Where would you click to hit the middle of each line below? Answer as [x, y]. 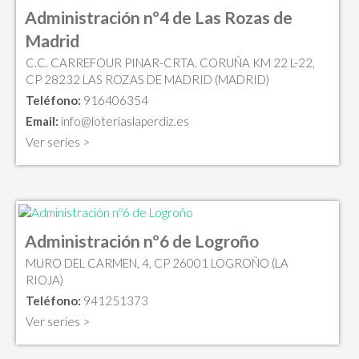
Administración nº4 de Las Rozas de [159, 17]
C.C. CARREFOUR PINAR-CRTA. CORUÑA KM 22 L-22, [170, 62]
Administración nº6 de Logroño [142, 241]
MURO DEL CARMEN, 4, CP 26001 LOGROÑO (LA [157, 263]
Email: [42, 121]
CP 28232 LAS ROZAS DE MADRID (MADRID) [147, 79]
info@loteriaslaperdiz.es [125, 121]
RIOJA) [44, 280]
